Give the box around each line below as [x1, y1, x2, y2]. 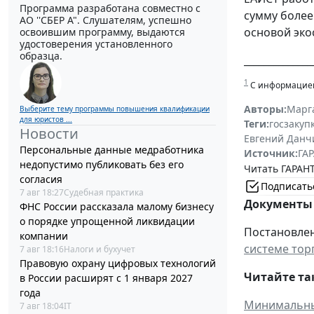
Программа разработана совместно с [20, 1, 200, 15]
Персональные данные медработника [20, 143, 204, 157]
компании [20, 229, 68, 243]
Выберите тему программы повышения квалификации [20, 104, 210, 114]
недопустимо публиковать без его [20, 158, 184, 172]
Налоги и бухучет [64, 243, 135, 256]
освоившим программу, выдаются [20, 25, 185, 39]
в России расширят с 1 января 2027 [20, 271, 193, 285]
